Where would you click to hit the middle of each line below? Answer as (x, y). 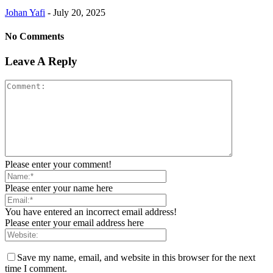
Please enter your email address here (74, 223)
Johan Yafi (25, 12)
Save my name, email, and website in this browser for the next (136, 257)
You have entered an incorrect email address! (91, 212)
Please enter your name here (59, 188)
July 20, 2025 (79, 12)
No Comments (34, 37)
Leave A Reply (41, 62)
